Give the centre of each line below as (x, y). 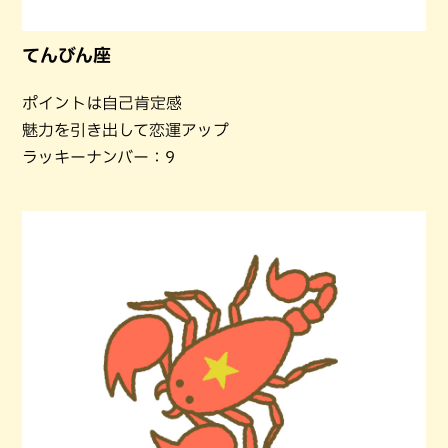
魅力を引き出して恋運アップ (125, 129)
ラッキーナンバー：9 (98, 156)
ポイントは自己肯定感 (102, 102)
